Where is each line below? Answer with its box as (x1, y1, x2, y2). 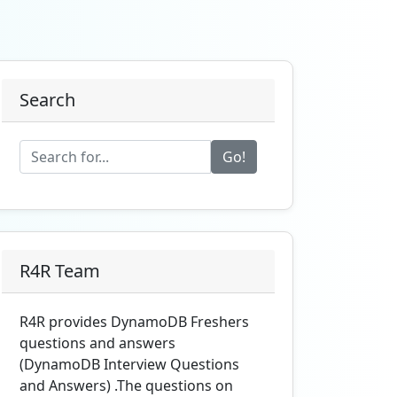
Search (19, 88, 75, 112)
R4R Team (19, 259, 100, 283)
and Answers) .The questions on (19, 376, 233, 395)
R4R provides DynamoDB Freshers (19, 312, 249, 331)
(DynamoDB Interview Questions (19, 354, 239, 374)
